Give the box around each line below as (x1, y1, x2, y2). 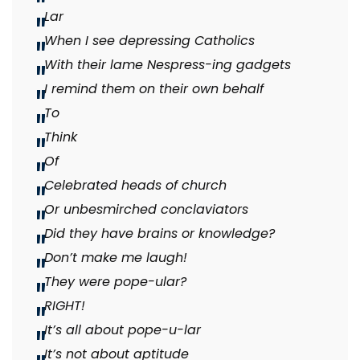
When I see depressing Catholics (44, 31, 259, 51)
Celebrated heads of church (44, 176, 231, 195)
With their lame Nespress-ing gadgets (44, 55, 295, 75)
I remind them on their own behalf (44, 80, 264, 99)
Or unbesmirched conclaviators (44, 200, 248, 219)
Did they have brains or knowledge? (44, 224, 275, 243)
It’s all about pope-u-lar (44, 321, 201, 340)
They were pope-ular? (44, 272, 186, 292)
